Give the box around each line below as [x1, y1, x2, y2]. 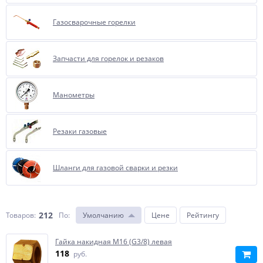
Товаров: [6, 210, 36, 220]
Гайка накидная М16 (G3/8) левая [55, 237, 172, 247]
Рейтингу [187, 210, 219, 220]
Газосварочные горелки [53, 17, 136, 27]
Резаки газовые [53, 126, 107, 136]
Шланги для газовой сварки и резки [53, 163, 178, 173]
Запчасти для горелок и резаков [53, 53, 164, 63]
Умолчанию [83, 210, 124, 220]
